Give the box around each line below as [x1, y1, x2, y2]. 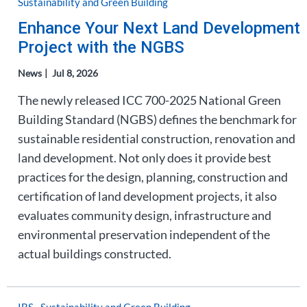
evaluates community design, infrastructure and [18, 208, 271, 223]
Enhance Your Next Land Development [18, 19, 300, 38]
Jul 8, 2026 [52, 67, 98, 79]
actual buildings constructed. [18, 246, 171, 261]
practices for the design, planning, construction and [18, 169, 288, 184]
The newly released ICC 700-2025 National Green [18, 93, 281, 108]
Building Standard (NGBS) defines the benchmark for [18, 112, 297, 127]
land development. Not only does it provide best [18, 150, 271, 165]
